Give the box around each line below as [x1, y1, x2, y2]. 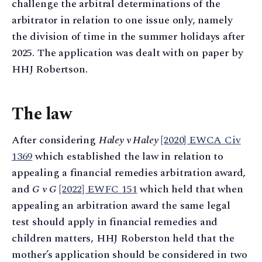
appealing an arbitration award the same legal [12, 198, 230, 214]
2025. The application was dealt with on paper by [12, 44, 243, 61]
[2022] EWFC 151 [59, 181, 137, 198]
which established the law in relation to [32, 149, 223, 165]
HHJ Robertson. [12, 61, 88, 77]
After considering [12, 132, 99, 149]
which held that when [137, 181, 243, 198]
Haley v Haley [98, 132, 158, 149]
